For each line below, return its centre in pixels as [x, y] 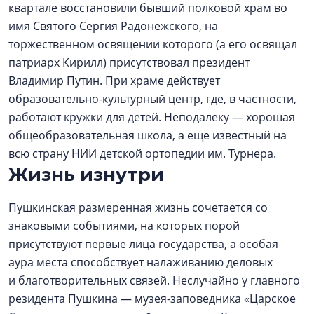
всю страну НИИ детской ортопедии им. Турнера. [142, 153]
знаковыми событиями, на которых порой [124, 225]
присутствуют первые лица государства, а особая [143, 244]
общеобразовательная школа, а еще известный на [148, 135]
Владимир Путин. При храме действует [114, 80]
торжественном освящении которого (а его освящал [153, 44]
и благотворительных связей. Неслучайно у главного [154, 280]
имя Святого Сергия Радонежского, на [113, 26]
